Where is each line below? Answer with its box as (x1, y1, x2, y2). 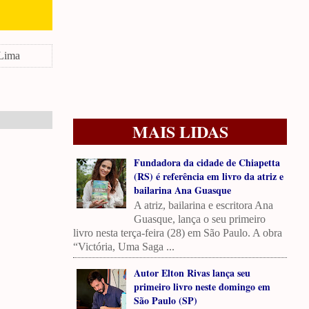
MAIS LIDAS (132, 119, 228, 143)
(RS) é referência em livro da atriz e (133, 169, 283, 183)
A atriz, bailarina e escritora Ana (133, 199, 273, 212)
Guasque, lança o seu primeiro (133, 213, 266, 226)
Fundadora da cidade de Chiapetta (133, 155, 280, 170)
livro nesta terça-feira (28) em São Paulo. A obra (73, 227, 282, 239)
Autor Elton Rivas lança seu (133, 266, 250, 281)
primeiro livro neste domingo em (133, 279, 270, 295)
